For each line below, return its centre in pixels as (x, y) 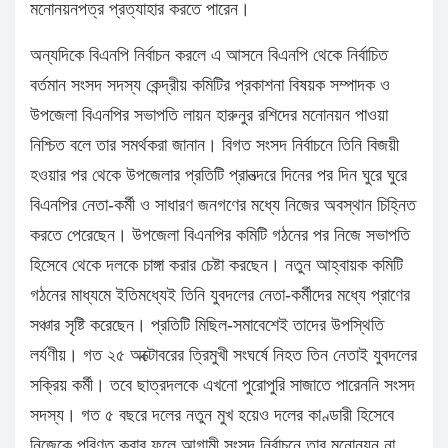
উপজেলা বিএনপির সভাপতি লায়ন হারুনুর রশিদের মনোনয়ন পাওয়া (209, 115)
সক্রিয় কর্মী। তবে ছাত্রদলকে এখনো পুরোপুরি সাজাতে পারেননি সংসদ (222, 385)
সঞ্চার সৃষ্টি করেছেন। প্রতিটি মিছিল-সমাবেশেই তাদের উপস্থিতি (207, 325)
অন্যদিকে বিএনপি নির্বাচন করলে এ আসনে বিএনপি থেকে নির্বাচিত (209, 55)
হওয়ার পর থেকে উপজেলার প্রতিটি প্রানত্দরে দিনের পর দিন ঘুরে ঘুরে (218, 175)
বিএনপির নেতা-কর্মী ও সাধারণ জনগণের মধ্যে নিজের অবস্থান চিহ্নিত (223, 205)
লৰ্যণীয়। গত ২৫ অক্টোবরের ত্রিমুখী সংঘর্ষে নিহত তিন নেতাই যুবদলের (223, 355)
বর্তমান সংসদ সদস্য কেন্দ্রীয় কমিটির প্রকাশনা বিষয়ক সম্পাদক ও (210, 85)
